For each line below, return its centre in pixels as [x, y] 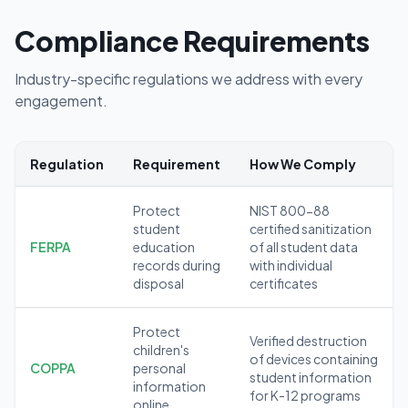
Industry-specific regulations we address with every [189, 79]
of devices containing [314, 359]
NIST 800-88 [290, 210]
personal [159, 368]
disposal [158, 283]
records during [177, 265]
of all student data [304, 247]
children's [161, 350]
